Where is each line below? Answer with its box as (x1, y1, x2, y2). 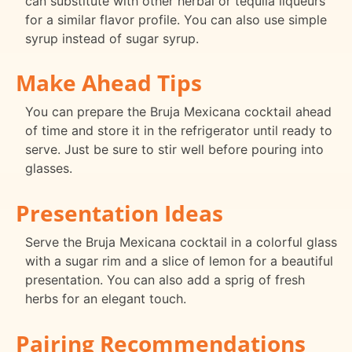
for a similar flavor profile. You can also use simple (25, 11, 327, 27)
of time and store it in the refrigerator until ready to (25, 123, 332, 139)
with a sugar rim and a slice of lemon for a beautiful (25, 253, 333, 269)
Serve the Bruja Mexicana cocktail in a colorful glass (25, 234, 337, 251)
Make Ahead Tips (16, 68, 202, 98)
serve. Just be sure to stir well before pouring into (25, 141, 324, 158)
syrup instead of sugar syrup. (25, 30, 199, 46)
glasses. (25, 160, 72, 177)
